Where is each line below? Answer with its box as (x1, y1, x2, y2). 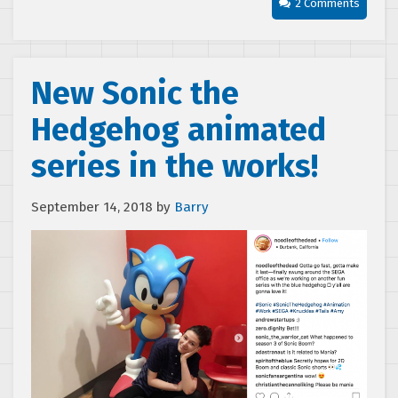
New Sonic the (31, 73, 239, 113)
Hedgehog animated (31, 109, 326, 149)
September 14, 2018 (31, 198, 153, 215)
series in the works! (31, 146, 318, 186)
